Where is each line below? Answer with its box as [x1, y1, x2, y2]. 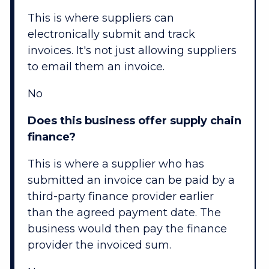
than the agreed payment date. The [27, 206, 221, 220]
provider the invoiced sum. [27, 238, 171, 252]
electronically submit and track [27, 28, 195, 41]
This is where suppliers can [27, 11, 174, 25]
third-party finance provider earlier [27, 190, 214, 204]
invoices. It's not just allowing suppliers [27, 44, 237, 58]
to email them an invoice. [27, 60, 165, 74]
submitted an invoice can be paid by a [27, 174, 235, 187]
